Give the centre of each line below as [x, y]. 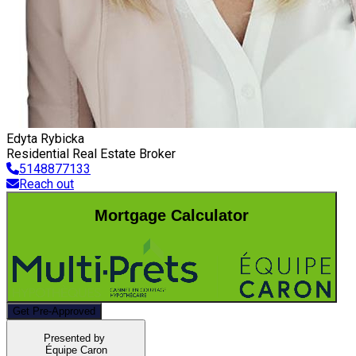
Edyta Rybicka [45, 138]
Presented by [74, 339]
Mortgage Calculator [172, 216]
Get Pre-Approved [54, 311]
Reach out [46, 184]
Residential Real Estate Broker [91, 153]
